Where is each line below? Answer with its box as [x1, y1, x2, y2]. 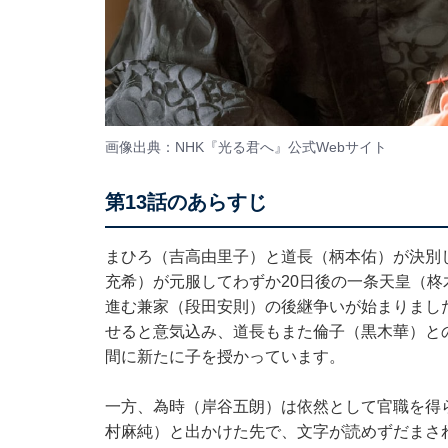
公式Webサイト [287, 138, 387, 155]
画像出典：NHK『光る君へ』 [104, 138, 288, 155]
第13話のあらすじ [104, 191, 267, 214]
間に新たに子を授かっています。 [104, 348, 345, 366]
